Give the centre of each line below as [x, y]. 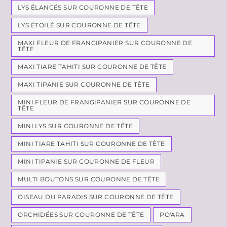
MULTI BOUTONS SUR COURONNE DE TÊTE [89, 179]
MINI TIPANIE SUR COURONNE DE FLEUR [86, 161]
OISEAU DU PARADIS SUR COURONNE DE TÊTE [96, 197]
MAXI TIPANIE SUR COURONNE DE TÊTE [84, 84]
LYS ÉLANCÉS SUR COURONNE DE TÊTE [83, 7]
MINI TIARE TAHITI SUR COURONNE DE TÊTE [91, 143]
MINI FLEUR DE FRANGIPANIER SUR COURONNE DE [104, 102]
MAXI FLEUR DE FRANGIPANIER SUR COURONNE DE [105, 43]
